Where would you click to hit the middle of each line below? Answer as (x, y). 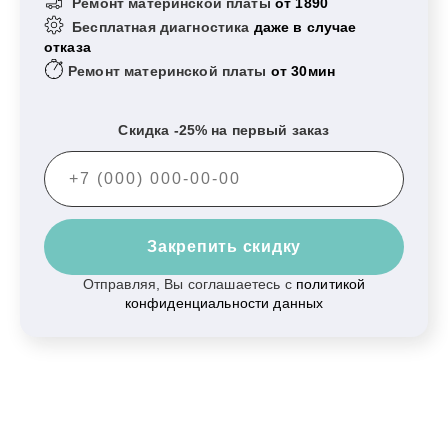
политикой (331, 284)
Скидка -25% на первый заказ (224, 130)
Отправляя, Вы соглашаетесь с (189, 284)
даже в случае (303, 26)
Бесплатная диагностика (159, 26)
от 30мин (300, 70)
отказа (67, 46)
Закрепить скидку (224, 246)
